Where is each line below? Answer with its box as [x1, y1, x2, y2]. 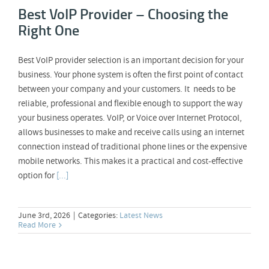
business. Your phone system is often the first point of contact [18, 68, 243, 82]
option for [18, 169, 55, 183]
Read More [18, 219, 56, 231]
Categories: [78, 210, 119, 222]
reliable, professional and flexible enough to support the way [18, 97, 243, 110]
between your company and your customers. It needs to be [18, 83, 235, 96]
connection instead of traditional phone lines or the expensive [18, 141, 247, 154]
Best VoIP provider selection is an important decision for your [18, 54, 244, 67]
